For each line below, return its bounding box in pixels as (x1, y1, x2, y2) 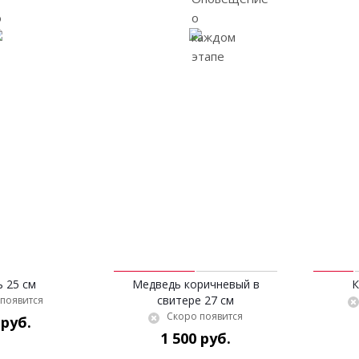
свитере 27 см (157, 292, 234, 308)
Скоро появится (167, 309, 243, 323)
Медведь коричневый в (131, 276, 260, 292)
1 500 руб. (160, 329, 231, 348)
